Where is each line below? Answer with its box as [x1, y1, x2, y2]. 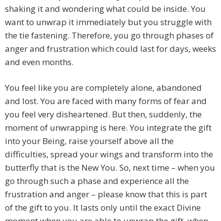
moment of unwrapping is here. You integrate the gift [5, 122, 212, 134]
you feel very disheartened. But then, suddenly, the [5, 109, 202, 120]
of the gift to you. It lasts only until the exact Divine [5, 202, 201, 214]
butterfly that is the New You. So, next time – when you [5, 162, 215, 174]
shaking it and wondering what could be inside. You [5, 3, 206, 15]
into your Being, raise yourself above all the [5, 135, 174, 147]
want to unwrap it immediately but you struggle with [5, 16, 212, 28]
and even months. [5, 56, 74, 68]
